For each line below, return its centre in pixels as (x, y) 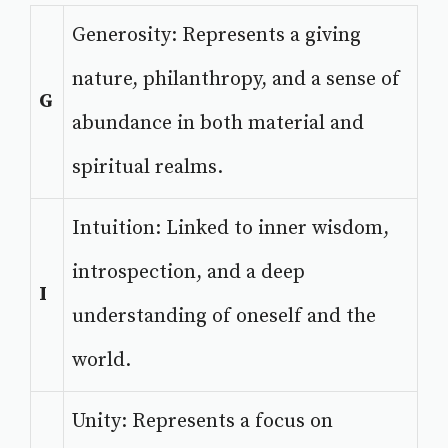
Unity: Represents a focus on (202, 422)
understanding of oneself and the (224, 317)
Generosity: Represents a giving (216, 36)
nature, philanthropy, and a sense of (236, 80)
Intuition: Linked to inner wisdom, (230, 229)
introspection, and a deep (188, 273)
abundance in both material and (218, 124)
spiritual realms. (147, 168)
